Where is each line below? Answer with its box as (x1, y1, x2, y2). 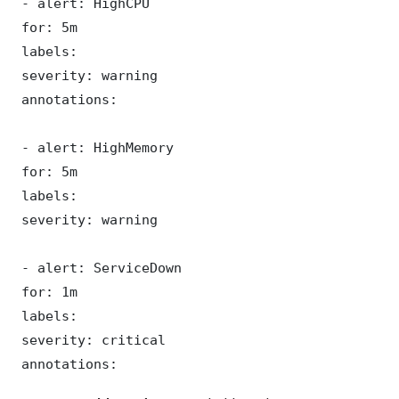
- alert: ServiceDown (13, 260, 182, 276)
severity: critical (13, 332, 166, 348)
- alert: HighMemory (13, 140, 174, 156)
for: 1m (13, 284, 77, 300)
